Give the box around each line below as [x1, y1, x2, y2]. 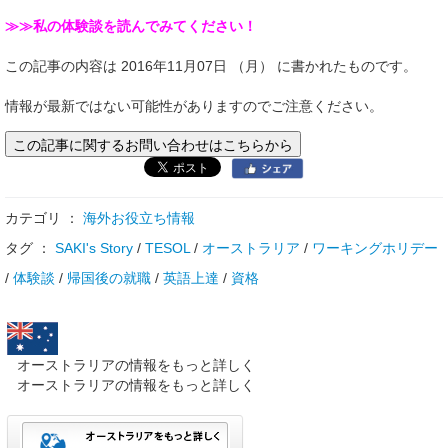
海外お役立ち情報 [83, 210, 195, 227]
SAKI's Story [55, 240, 133, 257]
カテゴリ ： [5, 210, 83, 227]
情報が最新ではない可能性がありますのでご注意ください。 [5, 98, 383, 115]
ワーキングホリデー [312, 240, 438, 257]
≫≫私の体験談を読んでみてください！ [5, 18, 257, 35]
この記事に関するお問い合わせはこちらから [13, 134, 293, 155]
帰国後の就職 [67, 270, 151, 287]
